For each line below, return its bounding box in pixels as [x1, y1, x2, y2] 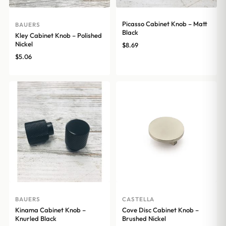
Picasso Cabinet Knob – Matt [122, 20, 207, 28]
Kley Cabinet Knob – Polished [15, 31, 102, 40]
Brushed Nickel [122, 214, 166, 223]
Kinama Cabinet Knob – [15, 206, 86, 214]
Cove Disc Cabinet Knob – [122, 206, 199, 214]
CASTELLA [122, 195, 155, 203]
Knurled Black [15, 214, 56, 223]
